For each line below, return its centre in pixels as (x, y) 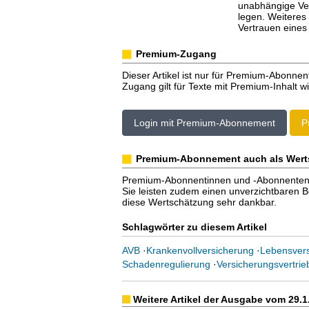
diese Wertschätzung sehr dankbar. (199, 202)
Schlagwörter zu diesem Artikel (194, 227)
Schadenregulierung (166, 264)
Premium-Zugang (176, 54)
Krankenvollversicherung (200, 250)
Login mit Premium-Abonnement (204, 123)
